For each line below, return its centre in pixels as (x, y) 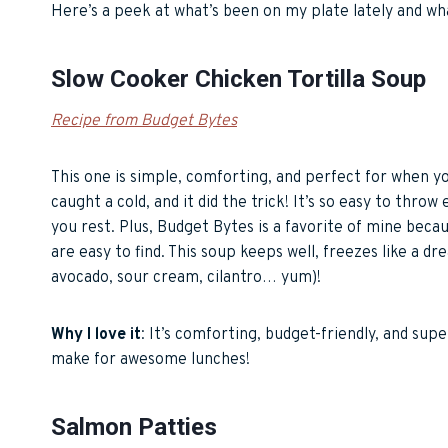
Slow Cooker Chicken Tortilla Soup (238, 78)
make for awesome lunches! (150, 359)
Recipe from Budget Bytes (144, 120)
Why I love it (96, 334)
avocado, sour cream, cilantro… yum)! (186, 277)
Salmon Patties (134, 426)
